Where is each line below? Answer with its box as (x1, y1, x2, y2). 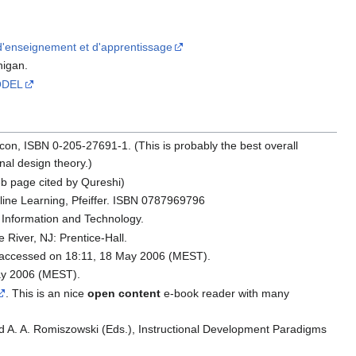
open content (87, 286, 161, 300)
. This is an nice (6, 286, 88, 300)
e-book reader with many (161, 286, 290, 300)
